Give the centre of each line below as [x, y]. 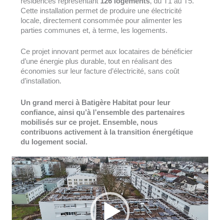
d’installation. [41, 81]
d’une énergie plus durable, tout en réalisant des [97, 62]
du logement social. [54, 142]
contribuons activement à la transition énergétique [107, 132]
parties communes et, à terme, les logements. [94, 31]
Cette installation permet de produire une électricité [101, 11]
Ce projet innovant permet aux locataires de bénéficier [107, 52]
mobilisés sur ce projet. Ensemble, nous [89, 122]
